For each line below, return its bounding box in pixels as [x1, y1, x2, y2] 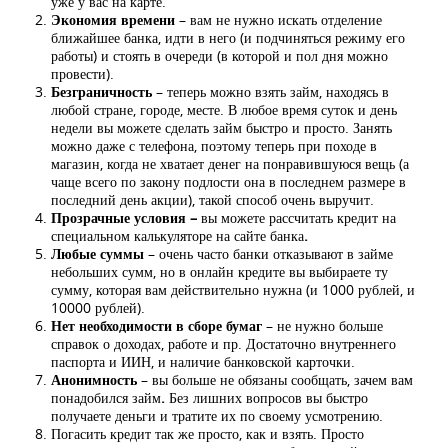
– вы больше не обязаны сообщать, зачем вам [141, 370, 413, 390]
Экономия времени [51, 10, 175, 30]
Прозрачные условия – [51, 208, 201, 228]
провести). [51, 64, 114, 84]
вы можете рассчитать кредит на [201, 208, 396, 228]
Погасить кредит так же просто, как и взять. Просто [51, 424, 364, 444]
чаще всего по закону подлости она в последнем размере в [51, 172, 406, 192]
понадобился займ [51, 388, 161, 408]
